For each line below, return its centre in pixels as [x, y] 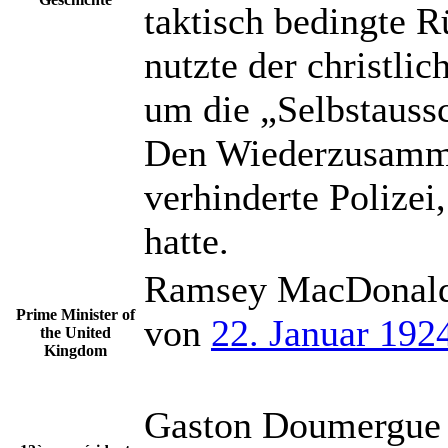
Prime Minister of [75, 314]
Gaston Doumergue [292, 425]
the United [75, 332]
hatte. [186, 241]
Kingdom [75, 350]
